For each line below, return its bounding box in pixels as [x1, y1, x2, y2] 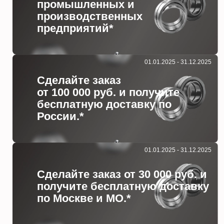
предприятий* [37, 22, 114, 35]
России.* [37, 110, 84, 123]
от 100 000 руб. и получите [37, 86, 180, 99]
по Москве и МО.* [37, 192, 131, 205]
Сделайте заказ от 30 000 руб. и [37, 168, 207, 181]
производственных [37, 10, 143, 23]
